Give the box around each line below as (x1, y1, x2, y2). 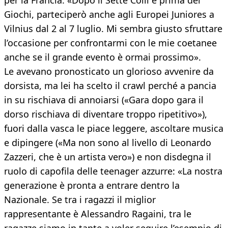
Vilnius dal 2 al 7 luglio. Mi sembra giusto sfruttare (4, 22, 222, 35)
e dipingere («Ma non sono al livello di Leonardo (4, 136, 211, 149)
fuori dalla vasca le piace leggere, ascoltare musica (4, 122, 223, 135)
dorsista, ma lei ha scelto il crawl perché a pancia (4, 79, 216, 92)
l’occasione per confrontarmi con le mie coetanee (4, 37, 217, 49)
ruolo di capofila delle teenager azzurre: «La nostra (4, 165, 222, 178)
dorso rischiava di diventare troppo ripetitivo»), (4, 108, 207, 121)
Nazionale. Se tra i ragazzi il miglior (4, 193, 156, 206)
